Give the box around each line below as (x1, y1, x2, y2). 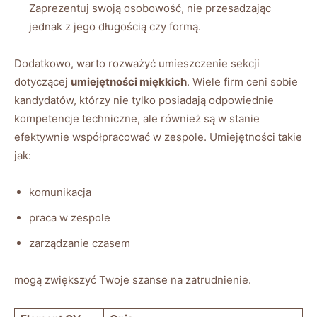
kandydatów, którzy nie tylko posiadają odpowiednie (14, 93, 274, 107)
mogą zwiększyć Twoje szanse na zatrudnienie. (14, 272, 251, 287)
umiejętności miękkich (71, 74, 187, 88)
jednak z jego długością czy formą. (29, 19, 201, 33)
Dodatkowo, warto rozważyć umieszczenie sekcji (14, 56, 260, 70)
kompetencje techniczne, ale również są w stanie (14, 111, 260, 125)
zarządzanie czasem (29, 236, 130, 250)
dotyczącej (14, 74, 71, 88)
